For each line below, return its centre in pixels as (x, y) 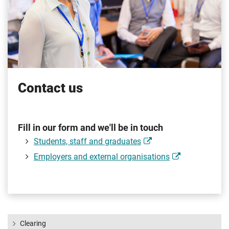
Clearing (33, 224)
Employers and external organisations (102, 157)
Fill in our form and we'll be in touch (90, 128)
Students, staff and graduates (87, 142)
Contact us (50, 88)
